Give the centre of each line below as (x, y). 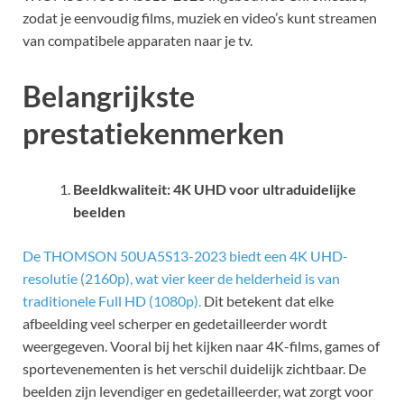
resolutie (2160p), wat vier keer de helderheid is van (181, 278)
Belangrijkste (109, 96)
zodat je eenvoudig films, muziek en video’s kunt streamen (200, 18)
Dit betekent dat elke (269, 300)
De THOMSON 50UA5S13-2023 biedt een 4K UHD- (185, 255)
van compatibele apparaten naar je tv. (138, 41)
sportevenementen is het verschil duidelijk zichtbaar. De (194, 368)
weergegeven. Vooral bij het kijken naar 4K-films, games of (201, 345)
